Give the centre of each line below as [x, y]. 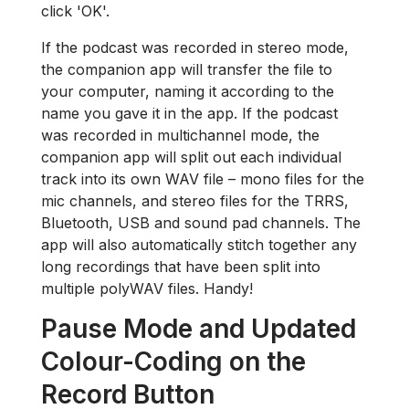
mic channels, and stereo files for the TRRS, [195, 200]
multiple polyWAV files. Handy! [149, 288]
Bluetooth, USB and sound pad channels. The [201, 222]
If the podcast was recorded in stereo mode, [195, 47]
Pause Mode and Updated [199, 328]
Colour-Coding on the [173, 361]
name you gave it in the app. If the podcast [189, 113]
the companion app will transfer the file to [187, 69]
